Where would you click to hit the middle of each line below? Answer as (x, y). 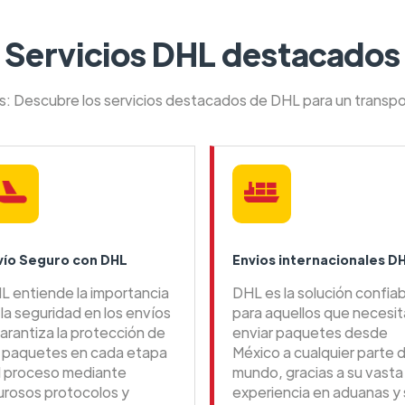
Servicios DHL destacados (202, 54)
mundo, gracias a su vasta (318, 372)
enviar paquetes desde (310, 333)
